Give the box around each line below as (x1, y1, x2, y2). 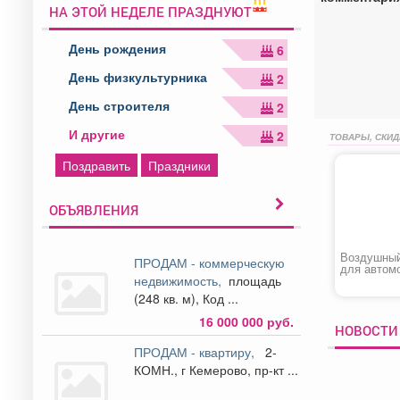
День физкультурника (69, 67, 207, 86)
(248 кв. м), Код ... (134, 288, 239, 307)
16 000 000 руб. (198, 312, 294, 330)
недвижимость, (134, 271, 226, 289)
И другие (69, 124, 125, 143)
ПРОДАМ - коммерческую (134, 253, 286, 271)
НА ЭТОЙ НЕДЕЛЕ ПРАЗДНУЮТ (49, 2, 252, 21)
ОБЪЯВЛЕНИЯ (49, 200, 138, 219)
